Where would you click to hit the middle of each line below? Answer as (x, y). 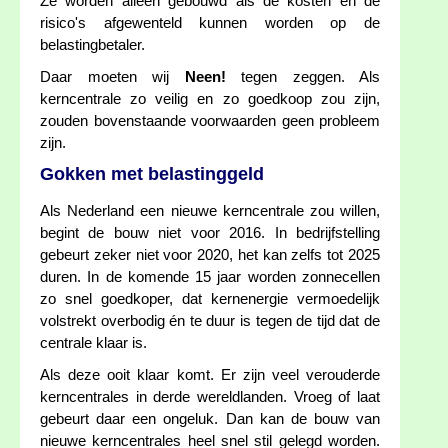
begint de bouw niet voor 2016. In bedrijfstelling (210, 233)
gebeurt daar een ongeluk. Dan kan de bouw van (210, 419)
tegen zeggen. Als (302, 77)
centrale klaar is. (93, 343)
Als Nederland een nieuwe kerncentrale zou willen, (210, 211)
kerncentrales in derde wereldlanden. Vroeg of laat (210, 397)
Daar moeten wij (112, 77)
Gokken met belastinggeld (152, 174)
